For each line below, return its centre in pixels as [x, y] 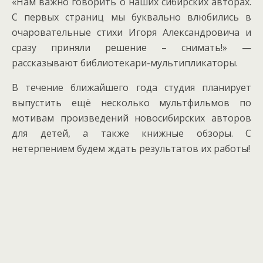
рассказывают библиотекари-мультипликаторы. [125, 63]
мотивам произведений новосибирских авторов [131, 118]
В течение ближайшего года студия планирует [131, 87]
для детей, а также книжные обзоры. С [131, 133]
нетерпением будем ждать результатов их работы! [131, 149]
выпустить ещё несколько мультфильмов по [131, 103]
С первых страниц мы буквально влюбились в [131, 17]
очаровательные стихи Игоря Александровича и [131, 32]
